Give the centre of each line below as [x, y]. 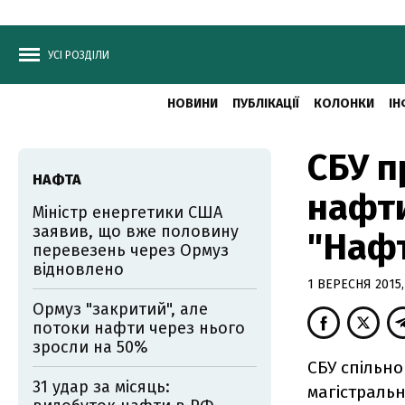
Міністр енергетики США [127, 212]
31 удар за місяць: [101, 387]
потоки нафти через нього [139, 328]
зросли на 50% [90, 347]
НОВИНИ [192, 104]
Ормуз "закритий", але [120, 309]
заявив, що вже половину [136, 231]
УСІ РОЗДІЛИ [79, 55]
